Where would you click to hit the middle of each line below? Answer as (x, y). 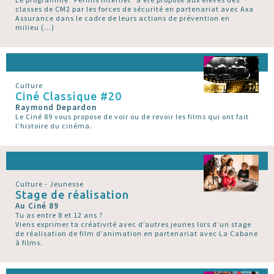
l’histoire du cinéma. (54, 125)
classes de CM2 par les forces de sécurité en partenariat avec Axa (135, 9)
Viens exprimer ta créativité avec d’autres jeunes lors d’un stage (133, 224)
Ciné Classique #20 (68, 96)
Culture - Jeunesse (50, 183)
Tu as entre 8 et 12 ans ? (59, 215)
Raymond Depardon (56, 107)
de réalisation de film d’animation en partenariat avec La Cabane (137, 233)
